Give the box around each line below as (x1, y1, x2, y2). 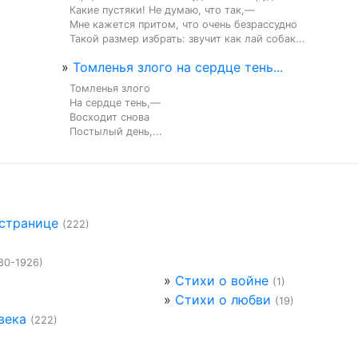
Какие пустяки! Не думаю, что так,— (70, 4, 255, 16)
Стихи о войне (174, 272, 268, 288)
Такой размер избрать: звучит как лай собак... (70, 33, 305, 45)
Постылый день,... (70, 125, 162, 137)
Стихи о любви (174, 292, 271, 308)
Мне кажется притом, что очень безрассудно (70, 18, 297, 30)
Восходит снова (70, 111, 149, 123)
